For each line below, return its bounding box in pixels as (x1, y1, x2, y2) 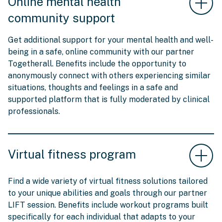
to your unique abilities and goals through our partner (8, 188, 207, 198)
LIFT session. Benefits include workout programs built (8, 200, 208, 210)
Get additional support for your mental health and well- (8, 35, 214, 45)
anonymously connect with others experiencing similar (8, 71, 211, 80)
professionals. (8, 107, 60, 116)
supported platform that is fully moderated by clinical (8, 95, 210, 104)
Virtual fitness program (8, 147, 136, 161)
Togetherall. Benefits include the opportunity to (8, 59, 186, 68)
